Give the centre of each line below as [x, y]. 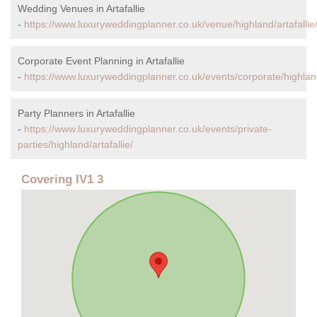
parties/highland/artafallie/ [75, 145]
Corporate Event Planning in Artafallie [101, 61]
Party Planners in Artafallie [76, 114]
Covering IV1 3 [62, 180]
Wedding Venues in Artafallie [81, 9]
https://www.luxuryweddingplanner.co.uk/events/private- [148, 129]
